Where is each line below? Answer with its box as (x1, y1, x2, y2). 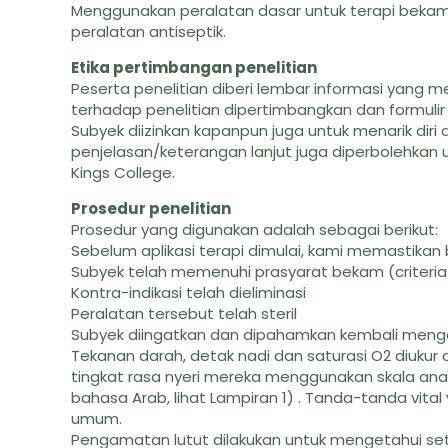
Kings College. (71, 162, 176, 183)
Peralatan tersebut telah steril (71, 303, 298, 324)
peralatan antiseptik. (71, 21, 227, 42)
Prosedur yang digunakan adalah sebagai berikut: (71, 219, 439, 240)
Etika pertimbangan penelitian (71, 57, 318, 78)
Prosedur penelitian (71, 198, 232, 219)
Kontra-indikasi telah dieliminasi (71, 282, 307, 303)
